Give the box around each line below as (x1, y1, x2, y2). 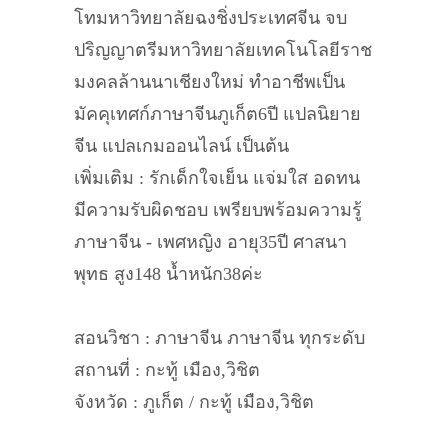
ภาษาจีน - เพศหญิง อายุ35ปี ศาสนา (74, 232, 347, 252)
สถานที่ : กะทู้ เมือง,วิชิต (74, 360, 260, 380)
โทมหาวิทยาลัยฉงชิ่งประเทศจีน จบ (74, 8, 347, 28)
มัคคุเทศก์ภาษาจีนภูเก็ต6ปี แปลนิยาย (74, 104, 361, 124)
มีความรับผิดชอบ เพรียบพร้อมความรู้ (74, 200, 362, 220)
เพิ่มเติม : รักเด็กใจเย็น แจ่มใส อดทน (74, 168, 360, 188)
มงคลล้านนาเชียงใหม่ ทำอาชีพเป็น (74, 72, 345, 92)
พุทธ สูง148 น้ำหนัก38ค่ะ (74, 264, 263, 284)
